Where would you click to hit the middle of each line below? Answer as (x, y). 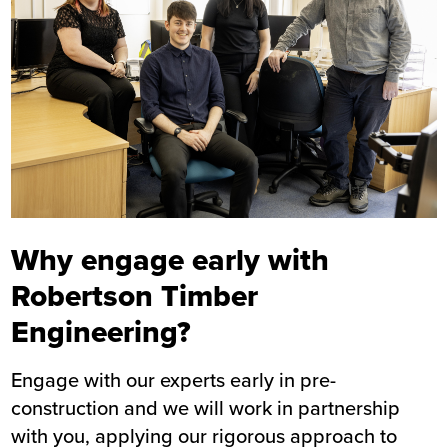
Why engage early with (170, 260)
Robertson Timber (135, 296)
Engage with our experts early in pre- (174, 380)
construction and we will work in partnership (206, 408)
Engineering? (101, 332)
